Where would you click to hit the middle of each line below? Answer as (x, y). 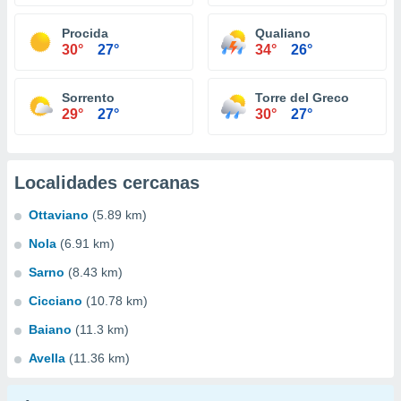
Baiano (50, 329)
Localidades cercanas (107, 183)
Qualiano (283, 33)
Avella (47, 358)
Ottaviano (59, 215)
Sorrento (88, 98)
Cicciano (55, 301)
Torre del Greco (302, 98)
